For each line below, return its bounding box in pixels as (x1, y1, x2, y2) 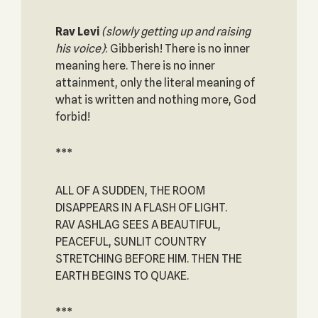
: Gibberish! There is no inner (104, 42, 250, 55)
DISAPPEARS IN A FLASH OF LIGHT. (55, 201, 227, 214)
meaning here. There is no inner (55, 59, 215, 72)
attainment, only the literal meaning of (55, 76, 255, 89)
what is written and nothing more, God (55, 93, 256, 106)
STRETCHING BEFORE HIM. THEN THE (55, 252, 242, 265)
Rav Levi (55, 25, 102, 38)
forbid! (55, 110, 90, 124)
